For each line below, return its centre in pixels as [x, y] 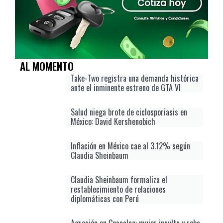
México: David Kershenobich [113, 121]
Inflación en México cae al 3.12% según [130, 146]
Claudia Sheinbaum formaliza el [119, 179]
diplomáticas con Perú [105, 198]
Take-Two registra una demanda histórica [135, 78]
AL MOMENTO [47, 66]
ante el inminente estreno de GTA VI [126, 87]
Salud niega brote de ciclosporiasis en [129, 112]
